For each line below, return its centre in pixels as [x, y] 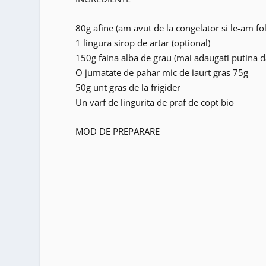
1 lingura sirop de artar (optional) [143, 43]
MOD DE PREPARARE [118, 132]
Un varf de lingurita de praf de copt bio [155, 102]
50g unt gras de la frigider [128, 88]
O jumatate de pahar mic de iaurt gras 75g [162, 73]
